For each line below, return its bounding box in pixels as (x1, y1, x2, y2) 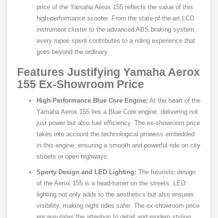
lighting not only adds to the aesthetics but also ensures (36, 191, 194, 199)
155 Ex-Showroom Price (17, 78, 144, 91)
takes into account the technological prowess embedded (36, 130, 195, 138)
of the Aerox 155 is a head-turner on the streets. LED (36, 180, 185, 187)
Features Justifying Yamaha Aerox (17, 66, 200, 79)
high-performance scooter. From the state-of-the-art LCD (36, 15, 194, 22)
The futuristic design (136, 168, 196, 176)
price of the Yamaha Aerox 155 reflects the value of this (36, 3, 193, 11)
